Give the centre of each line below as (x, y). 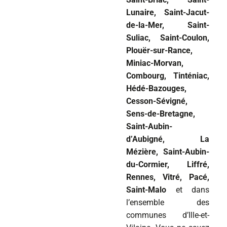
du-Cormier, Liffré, (168, 165)
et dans (188, 190)
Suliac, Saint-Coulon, (168, 38)
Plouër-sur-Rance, (159, 51)
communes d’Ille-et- (168, 215)
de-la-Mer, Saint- (168, 25)
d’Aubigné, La (168, 139)
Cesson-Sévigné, (157, 101)
